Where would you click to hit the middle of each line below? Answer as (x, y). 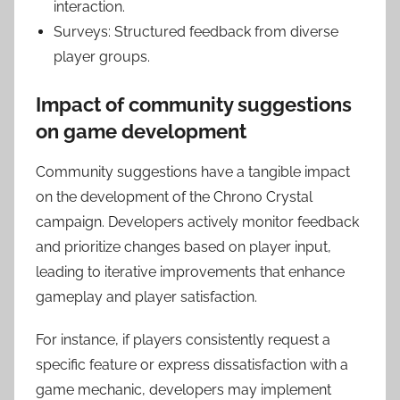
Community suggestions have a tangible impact (193, 171)
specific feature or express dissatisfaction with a (192, 364)
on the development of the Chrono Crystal (174, 196)
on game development (141, 132)
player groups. (102, 57)
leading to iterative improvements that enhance (190, 271)
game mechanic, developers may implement (183, 389)
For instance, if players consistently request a (183, 339)
